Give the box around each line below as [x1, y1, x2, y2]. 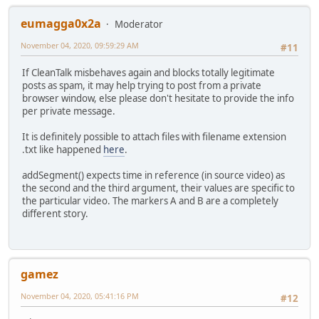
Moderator [115, 18, 163, 31]
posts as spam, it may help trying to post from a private [22, 78, 261, 92]
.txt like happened [22, 142, 103, 156]
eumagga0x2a [21, 16, 101, 32]
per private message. [22, 104, 115, 117]
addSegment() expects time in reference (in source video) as [22, 168, 285, 182]
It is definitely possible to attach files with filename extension [22, 130, 286, 143]
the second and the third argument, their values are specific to [22, 181, 295, 194]
